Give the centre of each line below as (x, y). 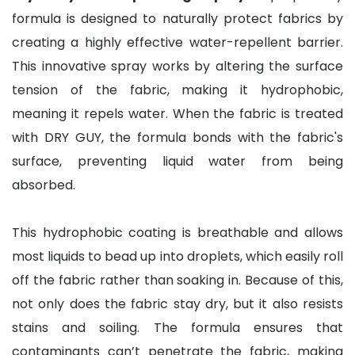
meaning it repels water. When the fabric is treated (177, 114)
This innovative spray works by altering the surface (177, 67)
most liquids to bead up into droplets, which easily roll (177, 257)
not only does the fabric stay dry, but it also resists (177, 304)
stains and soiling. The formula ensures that (177, 328)
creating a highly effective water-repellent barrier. (177, 43)
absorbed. (44, 185)
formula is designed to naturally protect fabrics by (177, 19)
